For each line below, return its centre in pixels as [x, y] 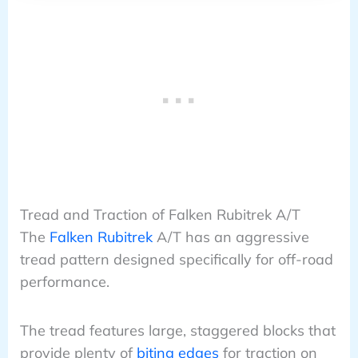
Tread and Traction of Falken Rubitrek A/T [160, 215]
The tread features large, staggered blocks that [177, 330]
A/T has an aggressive [231, 237]
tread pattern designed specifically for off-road [176, 260]
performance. [64, 282]
